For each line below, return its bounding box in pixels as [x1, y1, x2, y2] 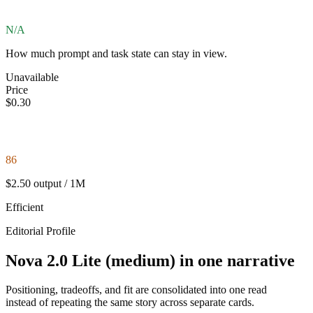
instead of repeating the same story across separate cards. [6, 296, 254, 309]
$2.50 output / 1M [6, 177, 85, 189]
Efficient [6, 201, 43, 213]
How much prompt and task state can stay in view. [6, 47, 227, 59]
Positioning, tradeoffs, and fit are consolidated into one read [6, 284, 267, 296]
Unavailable [6, 71, 59, 83]
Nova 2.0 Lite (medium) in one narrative [6, 251, 295, 270]
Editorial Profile [6, 224, 75, 237]
